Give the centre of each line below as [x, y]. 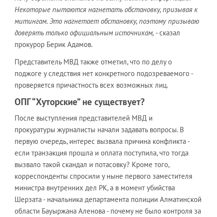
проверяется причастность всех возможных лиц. [91, 85]
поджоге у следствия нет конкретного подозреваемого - [104, 73]
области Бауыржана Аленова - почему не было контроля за [108, 211]
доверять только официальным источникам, [85, 32]
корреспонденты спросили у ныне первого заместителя [103, 176]
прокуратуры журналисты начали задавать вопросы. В [99, 129]
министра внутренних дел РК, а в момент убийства [95, 187]
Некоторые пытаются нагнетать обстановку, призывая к [106, 9]
